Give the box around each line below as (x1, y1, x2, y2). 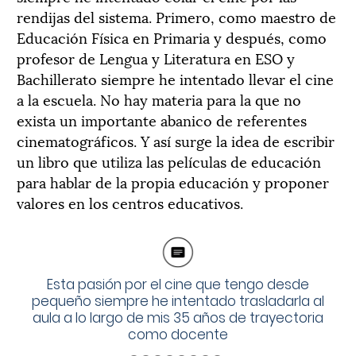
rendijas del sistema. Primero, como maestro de (17, 5, 336, 27)
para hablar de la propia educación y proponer (17, 170, 329, 192)
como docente (128, 324, 228, 344)
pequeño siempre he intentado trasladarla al (32, 291, 324, 311)
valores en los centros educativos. (17, 191, 243, 213)
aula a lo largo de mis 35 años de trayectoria (33, 308, 323, 327)
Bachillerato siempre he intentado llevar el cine (17, 67, 334, 89)
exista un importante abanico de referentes (17, 108, 307, 130)
